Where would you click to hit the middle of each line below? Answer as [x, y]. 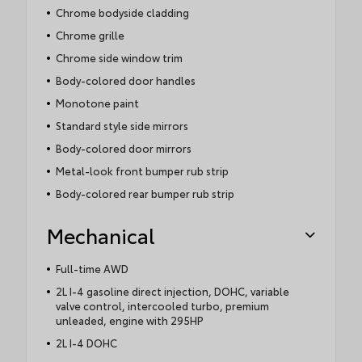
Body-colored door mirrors [123, 148]
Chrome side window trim [119, 58]
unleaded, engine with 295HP [129, 320]
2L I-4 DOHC [86, 343]
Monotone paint [97, 103]
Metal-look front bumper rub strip [142, 171]
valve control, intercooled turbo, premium [162, 306]
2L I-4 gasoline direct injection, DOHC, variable [172, 291]
